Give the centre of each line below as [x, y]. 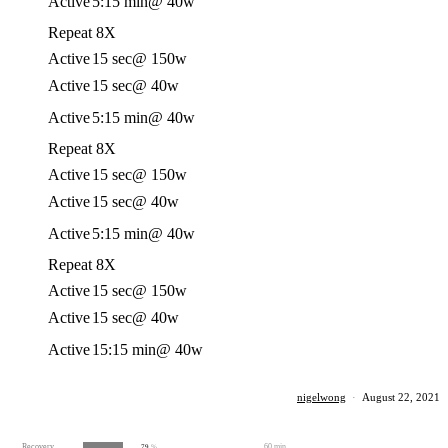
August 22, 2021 [401, 397]
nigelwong [321, 397]
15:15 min [124, 349]
